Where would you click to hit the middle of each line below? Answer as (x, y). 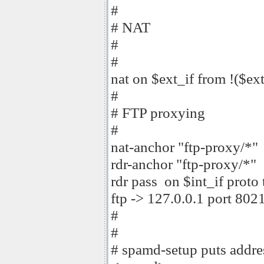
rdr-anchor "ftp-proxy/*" (184, 164)
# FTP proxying (158, 113)
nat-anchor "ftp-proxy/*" (184, 147)
